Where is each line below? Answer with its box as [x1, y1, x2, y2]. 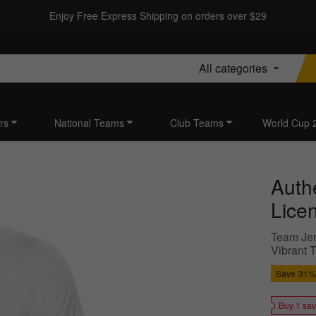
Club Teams [170, 116, 224, 130]
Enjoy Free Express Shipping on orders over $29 [49, 8, 267, 23]
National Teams [54, 116, 124, 130]
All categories [199, 59, 267, 76]
